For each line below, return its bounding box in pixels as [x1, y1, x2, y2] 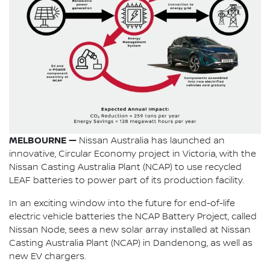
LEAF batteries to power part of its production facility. [9, 175, 244, 186]
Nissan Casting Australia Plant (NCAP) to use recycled [9, 162, 242, 173]
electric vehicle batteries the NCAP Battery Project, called [9, 212, 257, 222]
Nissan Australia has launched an [77, 136, 225, 146]
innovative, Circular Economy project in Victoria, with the [9, 149, 256, 160]
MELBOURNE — [9, 135, 77, 146]
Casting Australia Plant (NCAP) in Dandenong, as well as [9, 238, 253, 249]
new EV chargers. [9, 251, 86, 262]
